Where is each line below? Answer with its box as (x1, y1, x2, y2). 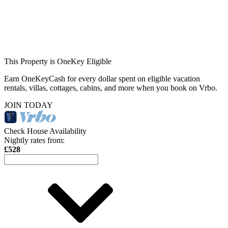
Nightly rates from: (4, 135, 65, 145)
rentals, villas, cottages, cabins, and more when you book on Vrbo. (4, 83, 217, 92)
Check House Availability (4, 126, 87, 135)
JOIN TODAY (4, 100, 53, 109)
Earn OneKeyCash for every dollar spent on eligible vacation (4, 74, 200, 83)
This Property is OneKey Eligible (4, 56, 111, 66)
